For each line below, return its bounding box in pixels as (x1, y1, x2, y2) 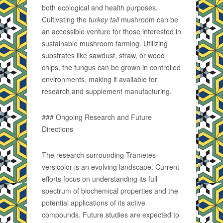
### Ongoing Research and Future (42, 112, 152, 122)
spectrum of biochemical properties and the (42, 186, 178, 196)
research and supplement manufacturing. (42, 86, 172, 96)
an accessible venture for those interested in (42, 26, 181, 36)
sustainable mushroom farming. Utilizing (42, 38, 168, 48)
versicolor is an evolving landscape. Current (42, 162, 179, 172)
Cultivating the (42, 14, 89, 24)
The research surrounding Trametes (42, 150, 156, 160)
